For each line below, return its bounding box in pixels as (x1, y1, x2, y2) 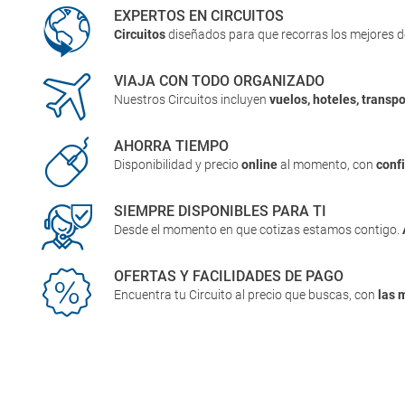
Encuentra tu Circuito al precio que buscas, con (114, 287, 379, 302)
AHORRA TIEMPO (114, 137, 230, 155)
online (241, 157, 281, 172)
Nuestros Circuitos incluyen (114, 92, 270, 107)
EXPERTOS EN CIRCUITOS (114, 7, 285, 24)
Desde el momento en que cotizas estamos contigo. (114, 222, 403, 237)
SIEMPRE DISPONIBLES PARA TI (114, 202, 327, 220)
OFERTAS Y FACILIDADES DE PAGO (114, 268, 344, 285)
